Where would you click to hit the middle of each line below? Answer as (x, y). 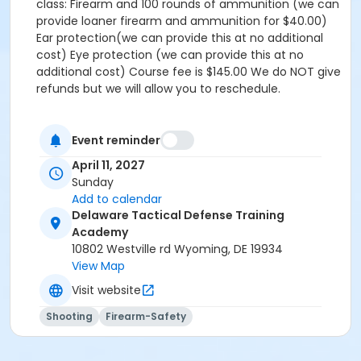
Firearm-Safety (146, 317)
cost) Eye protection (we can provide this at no (170, 55)
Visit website (106, 290)
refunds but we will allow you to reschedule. (158, 89)
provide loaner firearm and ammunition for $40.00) (182, 21)
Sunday (93, 183)
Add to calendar (117, 199)
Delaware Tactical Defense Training (178, 216)
